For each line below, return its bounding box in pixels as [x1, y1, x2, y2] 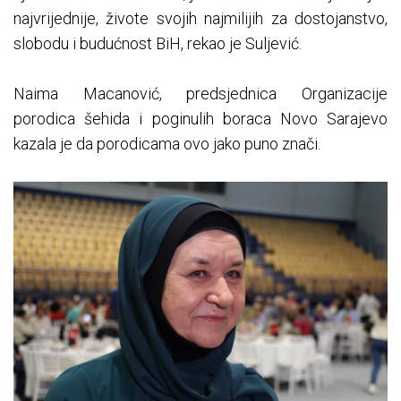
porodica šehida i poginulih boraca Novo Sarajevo [13, 108, 388, 128]
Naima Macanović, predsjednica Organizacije [13, 83, 388, 103]
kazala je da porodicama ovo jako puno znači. [13, 133, 320, 153]
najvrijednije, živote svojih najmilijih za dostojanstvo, [13, 8, 388, 28]
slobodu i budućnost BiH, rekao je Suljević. [13, 33, 302, 53]
